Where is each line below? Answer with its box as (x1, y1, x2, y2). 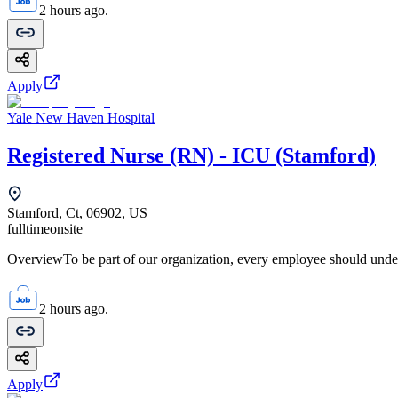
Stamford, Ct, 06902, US (7, 205, 147, 221)
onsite (50, 221, 83, 237)
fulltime (7, 221, 50, 237)
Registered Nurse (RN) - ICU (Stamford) (7, 144, 376, 168)
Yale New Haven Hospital (7, 110, 155, 126)
